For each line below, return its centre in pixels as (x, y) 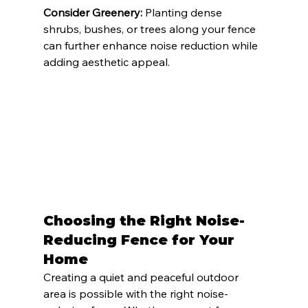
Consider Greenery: (92, 13)
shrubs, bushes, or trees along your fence (151, 29)
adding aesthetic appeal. (106, 62)
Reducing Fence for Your (141, 240)
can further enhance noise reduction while (152, 46)
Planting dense (183, 13)
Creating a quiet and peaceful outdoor (142, 277)
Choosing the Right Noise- (144, 220)
